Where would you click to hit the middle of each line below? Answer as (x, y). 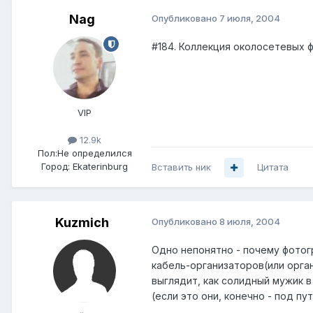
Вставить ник (181, 167)
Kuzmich (82, 223)
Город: (56, 167)
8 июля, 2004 (250, 222)
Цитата (273, 167)
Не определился (94, 153)
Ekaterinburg (100, 167)
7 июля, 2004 (250, 19)
